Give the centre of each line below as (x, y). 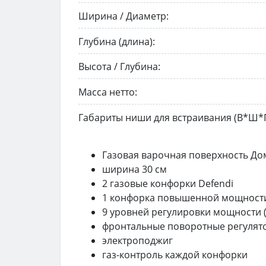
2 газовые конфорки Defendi (168, 183)
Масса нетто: (108, 92)
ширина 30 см (134, 169)
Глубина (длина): (117, 41)
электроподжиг (137, 240)
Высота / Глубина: (119, 67)
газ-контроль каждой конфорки (175, 254)
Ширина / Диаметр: (123, 16)
